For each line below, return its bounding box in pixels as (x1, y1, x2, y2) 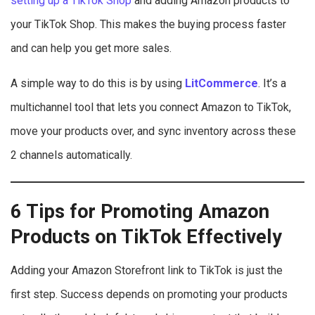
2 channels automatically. (11, 148, 132, 162)
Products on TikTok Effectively (11, 225, 282, 248)
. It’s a (258, 77, 286, 91)
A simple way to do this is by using (11, 77, 185, 91)
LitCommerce (185, 77, 258, 91)
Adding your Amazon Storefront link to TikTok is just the (11, 264, 283, 278)
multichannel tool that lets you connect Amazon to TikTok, (11, 101, 291, 115)
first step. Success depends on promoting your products (11, 288, 288, 302)
